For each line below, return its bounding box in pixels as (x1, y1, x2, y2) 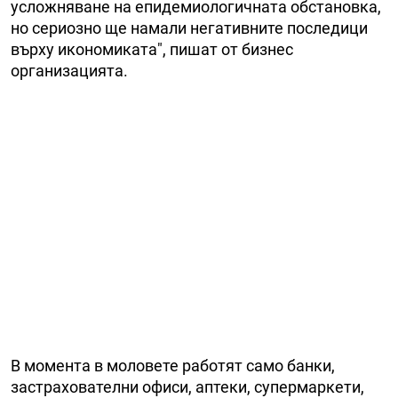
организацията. (11, 61, 128, 81)
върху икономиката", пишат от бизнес (11, 40, 293, 60)
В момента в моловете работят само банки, (11, 356, 335, 376)
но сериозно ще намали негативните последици (11, 19, 368, 38)
